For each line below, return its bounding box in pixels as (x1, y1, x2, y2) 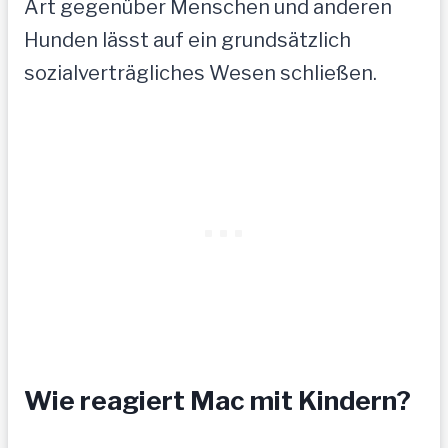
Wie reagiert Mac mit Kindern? (24, 385, 411, 417)
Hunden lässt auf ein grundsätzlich (24, 27, 351, 52)
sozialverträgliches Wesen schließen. (24, 60, 377, 85)
